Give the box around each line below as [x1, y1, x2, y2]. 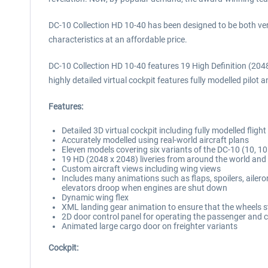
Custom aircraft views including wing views [62, 164, 221, 173]
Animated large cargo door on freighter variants [62, 221, 237, 231]
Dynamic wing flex [62, 193, 129, 202]
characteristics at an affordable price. [48, 35, 187, 44]
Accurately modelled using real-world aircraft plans [62, 135, 249, 145]
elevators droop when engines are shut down [62, 183, 227, 193]
